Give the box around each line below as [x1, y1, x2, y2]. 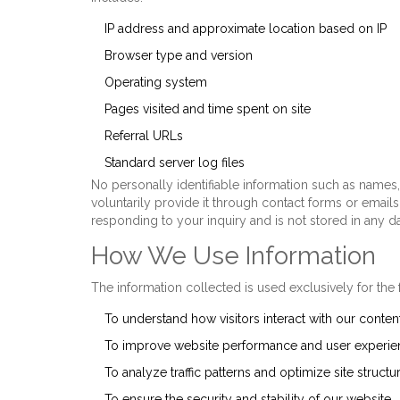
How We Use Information [91, 241, 376, 271]
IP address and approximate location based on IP [104, 21, 387, 36]
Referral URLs [104, 129, 183, 143]
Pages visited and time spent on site [104, 102, 311, 116]
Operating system [104, 75, 207, 89]
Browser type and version [104, 48, 253, 62]
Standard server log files [104, 155, 245, 170]
